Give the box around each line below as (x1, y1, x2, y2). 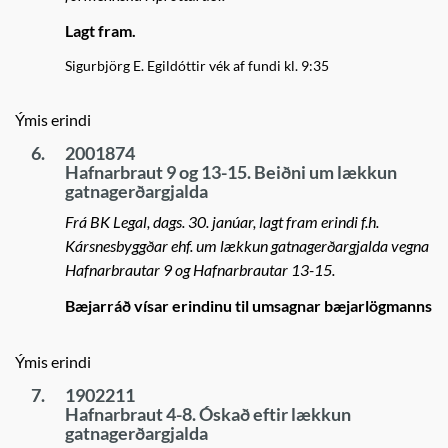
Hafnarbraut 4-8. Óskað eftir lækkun (65, 403, 351, 425)
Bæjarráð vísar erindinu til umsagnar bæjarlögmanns (65, 296, 432, 315)
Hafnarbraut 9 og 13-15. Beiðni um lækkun (65, 161, 397, 183)
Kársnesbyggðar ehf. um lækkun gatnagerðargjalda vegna (65, 236, 429, 255)
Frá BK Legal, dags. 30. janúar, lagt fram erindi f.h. (65, 212, 379, 231)
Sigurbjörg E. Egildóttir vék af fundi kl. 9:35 (65, 57, 329, 74)
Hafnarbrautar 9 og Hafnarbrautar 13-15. (65, 260, 335, 279)
